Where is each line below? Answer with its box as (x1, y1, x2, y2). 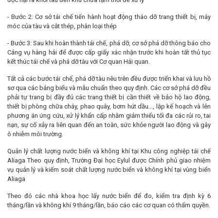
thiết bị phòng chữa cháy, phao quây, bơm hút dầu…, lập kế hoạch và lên (7, 102, 211, 110)
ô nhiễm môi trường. (7, 130, 63, 138)
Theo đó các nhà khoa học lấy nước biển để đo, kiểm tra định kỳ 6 (7, 192, 211, 200)
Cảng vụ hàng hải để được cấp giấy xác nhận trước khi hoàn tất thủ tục (7, 48, 211, 56)
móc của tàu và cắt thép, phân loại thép (7, 22, 117, 30)
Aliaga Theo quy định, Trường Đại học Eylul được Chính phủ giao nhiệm (7, 156, 211, 164)
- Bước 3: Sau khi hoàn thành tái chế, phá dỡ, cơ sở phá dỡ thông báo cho (7, 39, 211, 47)
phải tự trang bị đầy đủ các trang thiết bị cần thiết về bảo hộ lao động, (7, 93, 211, 101)
